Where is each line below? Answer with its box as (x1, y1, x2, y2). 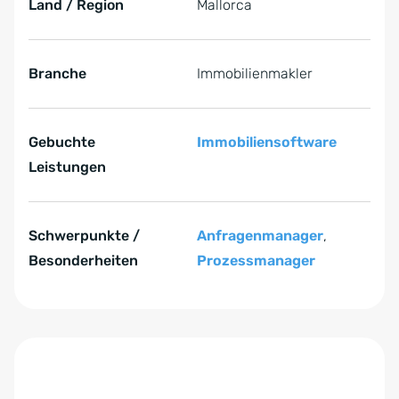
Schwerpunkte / (28, 227, 140, 245)
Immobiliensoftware (197, 134, 337, 151)
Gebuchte (28, 134, 95, 151)
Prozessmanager (197, 252, 315, 270)
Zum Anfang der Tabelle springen (14, 313, 243, 330)
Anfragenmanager (197, 227, 323, 245)
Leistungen (28, 159, 106, 176)
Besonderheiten (28, 252, 138, 270)
